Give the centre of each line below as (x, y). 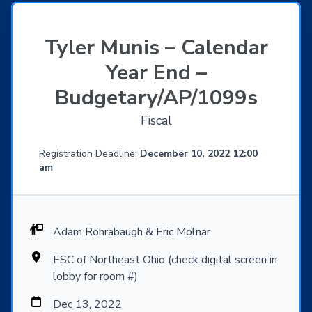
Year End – (156, 73)
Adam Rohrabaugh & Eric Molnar (132, 232)
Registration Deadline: (89, 154)
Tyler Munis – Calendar (156, 48)
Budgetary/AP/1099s (156, 98)
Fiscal (156, 121)
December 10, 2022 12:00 (199, 154)
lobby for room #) (95, 277)
